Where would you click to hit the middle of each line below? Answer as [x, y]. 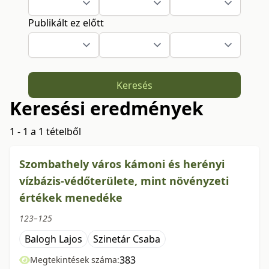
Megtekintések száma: [75, 260]
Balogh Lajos [53, 239]
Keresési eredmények [107, 109]
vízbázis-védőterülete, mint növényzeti [124, 181]
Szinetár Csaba [127, 239]
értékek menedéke [71, 198]
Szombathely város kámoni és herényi [122, 164]
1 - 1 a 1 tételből [45, 132]
